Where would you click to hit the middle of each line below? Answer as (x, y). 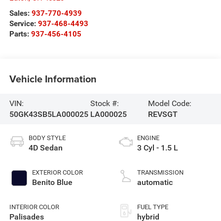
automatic (155, 182)
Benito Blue (52, 182)
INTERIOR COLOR (34, 207)
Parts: (20, 34)
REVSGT (163, 114)
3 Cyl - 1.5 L (158, 147)
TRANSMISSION (160, 172)
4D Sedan (45, 147)
